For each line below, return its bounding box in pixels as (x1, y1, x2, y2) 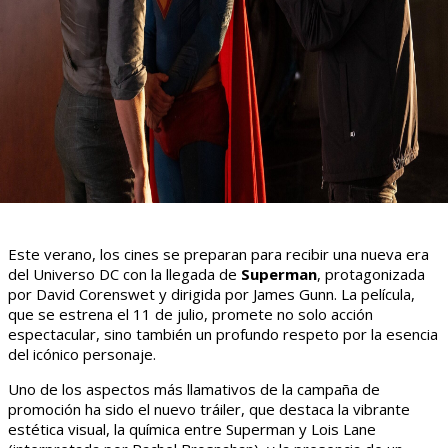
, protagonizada (317, 264, 425, 285)
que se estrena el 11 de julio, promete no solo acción (8, 304, 373, 325)
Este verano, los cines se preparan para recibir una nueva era (8, 244, 429, 265)
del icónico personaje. (8, 344, 156, 365)
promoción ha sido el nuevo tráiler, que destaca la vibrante (8, 399, 410, 420)
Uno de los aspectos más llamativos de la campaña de (8, 379, 380, 400)
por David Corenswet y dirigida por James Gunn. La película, (8, 284, 415, 305)
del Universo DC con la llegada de (8, 264, 241, 285)
